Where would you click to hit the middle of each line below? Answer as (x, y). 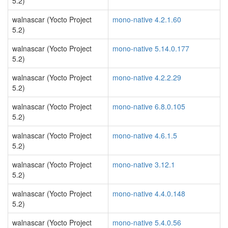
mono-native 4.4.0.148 (149, 193)
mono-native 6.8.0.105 (149, 106)
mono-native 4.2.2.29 (147, 77)
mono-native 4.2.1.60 (147, 19)
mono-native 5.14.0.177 (151, 48)
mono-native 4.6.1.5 (145, 135)
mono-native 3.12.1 (144, 164)
